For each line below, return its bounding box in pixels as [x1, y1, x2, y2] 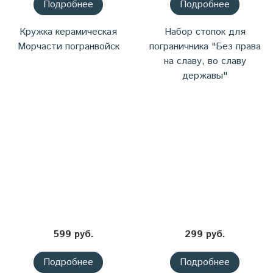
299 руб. [184, 227, 225, 242]
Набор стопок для [164, 25, 246, 40]
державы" [182, 69, 227, 83]
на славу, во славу [163, 54, 246, 69]
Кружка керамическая [19, 25, 117, 40]
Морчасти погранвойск [17, 40, 119, 54]
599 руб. [53, 227, 94, 242]
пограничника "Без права [149, 40, 261, 54]
